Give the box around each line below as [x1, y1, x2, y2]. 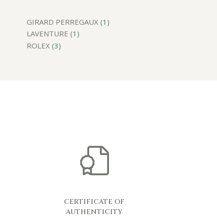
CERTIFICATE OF [64, 197, 124, 206]
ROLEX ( [27, 40, 54, 50]
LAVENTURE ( [27, 29, 73, 39]
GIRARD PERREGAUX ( [27, 16, 103, 27]
